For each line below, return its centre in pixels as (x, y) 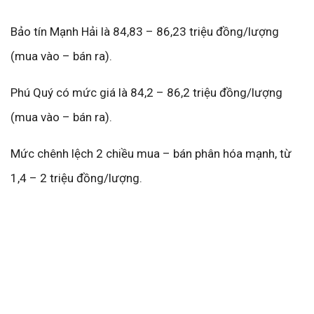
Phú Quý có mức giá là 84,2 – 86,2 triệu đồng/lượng (146, 93)
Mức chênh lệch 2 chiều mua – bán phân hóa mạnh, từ (151, 153)
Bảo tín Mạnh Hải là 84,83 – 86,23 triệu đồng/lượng (145, 32)
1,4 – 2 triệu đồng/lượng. (76, 178)
